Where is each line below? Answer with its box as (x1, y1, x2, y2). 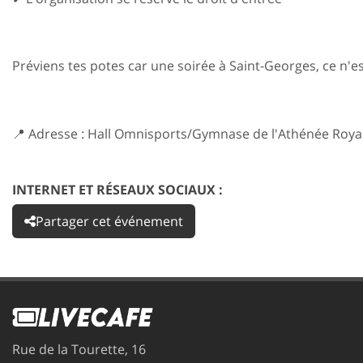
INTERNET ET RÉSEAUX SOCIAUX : (12, 180, 223, 199)
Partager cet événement (36, 211, 183, 230)
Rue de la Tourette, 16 (12, 340, 146, 358)
